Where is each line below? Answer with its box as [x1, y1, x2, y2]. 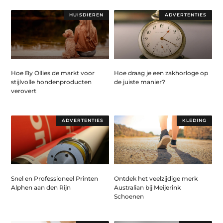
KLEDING [182, 117, 207, 123]
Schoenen [114, 193, 144, 201]
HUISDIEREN [69, 11, 104, 17]
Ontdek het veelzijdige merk [114, 175, 198, 183]
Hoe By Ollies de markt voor [11, 69, 95, 77]
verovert [11, 87, 37, 95]
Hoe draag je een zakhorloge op [114, 69, 208, 77]
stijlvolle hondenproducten [11, 78, 92, 86]
